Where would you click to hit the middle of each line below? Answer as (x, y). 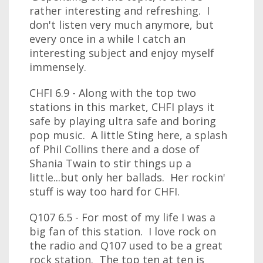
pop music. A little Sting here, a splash (128, 135)
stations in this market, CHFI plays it (122, 107)
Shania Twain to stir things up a (110, 163)
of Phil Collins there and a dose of (114, 149)
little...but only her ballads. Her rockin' (127, 177)
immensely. (58, 67)
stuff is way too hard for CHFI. (104, 191)
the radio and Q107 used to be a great (126, 245)
